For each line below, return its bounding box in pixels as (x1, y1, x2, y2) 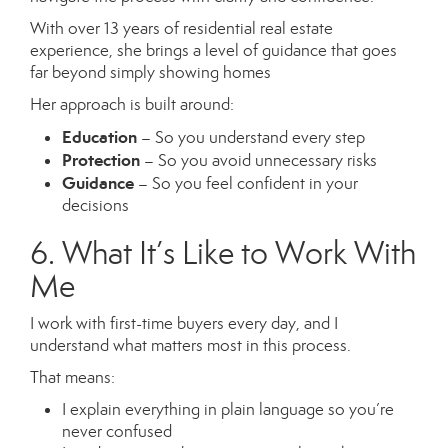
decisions (62, 195, 129, 217)
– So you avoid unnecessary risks (140, 150, 377, 172)
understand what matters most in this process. (30, 335, 351, 357)
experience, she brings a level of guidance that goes (30, 40, 397, 62)
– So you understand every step (137, 127, 365, 149)
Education (62, 126, 137, 149)
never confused (62, 421, 172, 443)
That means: (30, 367, 115, 389)
